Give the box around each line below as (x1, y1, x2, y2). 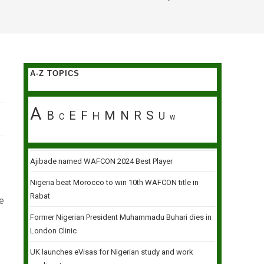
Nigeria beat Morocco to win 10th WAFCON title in (30, 178, 199, 187)
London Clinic (30, 226, 77, 235)
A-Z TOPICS (30, 69, 80, 78)
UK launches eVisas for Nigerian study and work (30, 247, 193, 256)
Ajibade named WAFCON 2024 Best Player (30, 157, 173, 166)
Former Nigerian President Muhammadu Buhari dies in (30, 213, 212, 222)
